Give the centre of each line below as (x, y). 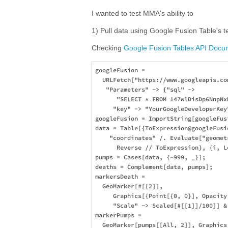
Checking (108, 48)
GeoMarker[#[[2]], (131, 186)
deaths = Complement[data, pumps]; (154, 167)
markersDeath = (122, 176)
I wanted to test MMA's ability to (142, 13)
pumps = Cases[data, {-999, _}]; (150, 157)
